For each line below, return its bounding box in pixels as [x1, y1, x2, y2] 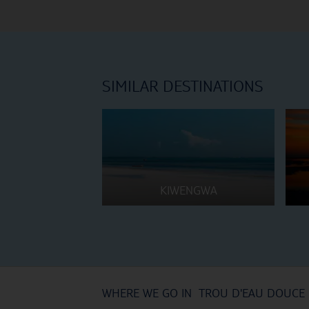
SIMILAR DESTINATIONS [102, 76, 263, 96]
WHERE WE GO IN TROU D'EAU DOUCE [102, 286, 305, 301]
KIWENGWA [159, 183, 217, 198]
